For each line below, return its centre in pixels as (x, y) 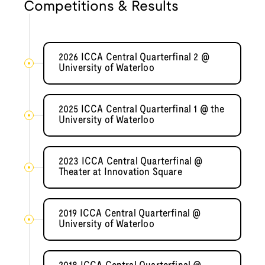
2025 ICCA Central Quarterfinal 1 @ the (141, 110)
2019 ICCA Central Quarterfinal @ (130, 214)
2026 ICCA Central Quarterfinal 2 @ (134, 58)
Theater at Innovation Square (120, 173)
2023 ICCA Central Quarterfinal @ (130, 162)
